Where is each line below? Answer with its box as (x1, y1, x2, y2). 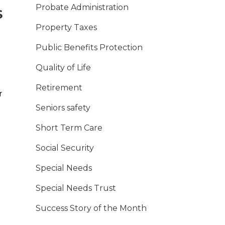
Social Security (36, 143, 94, 153)
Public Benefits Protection (36, 43, 143, 53)
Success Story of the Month (36, 203, 147, 213)
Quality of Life (36, 63, 91, 73)
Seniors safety (36, 103, 90, 113)
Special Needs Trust (36, 183, 116, 193)
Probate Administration (36, 3, 129, 13)
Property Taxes (36, 23, 97, 33)
